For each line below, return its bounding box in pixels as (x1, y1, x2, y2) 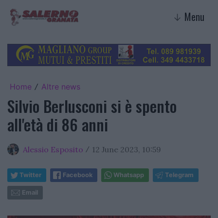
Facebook (63, 171, 92, 179)
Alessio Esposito (23, 144, 83, 154)
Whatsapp (113, 171, 144, 179)
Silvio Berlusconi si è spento (7, 94, 177, 117)
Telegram (165, 171, 194, 179)
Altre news (41, 81, 80, 91)
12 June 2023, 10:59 (92, 144, 161, 154)
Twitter (19, 171, 41, 179)
